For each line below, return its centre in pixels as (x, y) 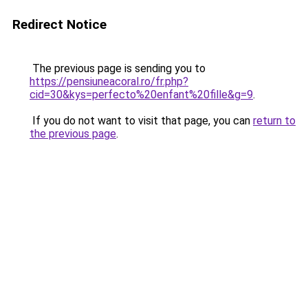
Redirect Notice (59, 24)
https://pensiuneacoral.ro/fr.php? (109, 81)
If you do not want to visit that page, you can (141, 121)
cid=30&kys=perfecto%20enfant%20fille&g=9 (141, 95)
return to (274, 121)
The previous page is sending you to (118, 68)
